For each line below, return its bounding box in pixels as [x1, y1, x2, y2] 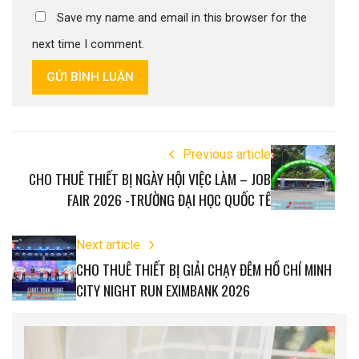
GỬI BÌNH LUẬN [46, 70, 135, 85]
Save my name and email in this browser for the [57, 11, 307, 26]
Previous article [183, 146, 271, 162]
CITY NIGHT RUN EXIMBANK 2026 [76, 280, 250, 301]
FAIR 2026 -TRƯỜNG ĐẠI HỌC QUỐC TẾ [67, 189, 271, 211]
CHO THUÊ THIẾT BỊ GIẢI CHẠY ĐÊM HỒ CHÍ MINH [76, 259, 332, 280]
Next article [76, 237, 140, 253]
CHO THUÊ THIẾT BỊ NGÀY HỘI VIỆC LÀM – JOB [29, 168, 271, 190]
